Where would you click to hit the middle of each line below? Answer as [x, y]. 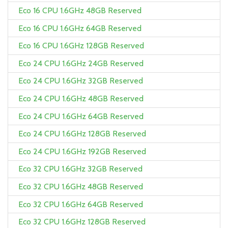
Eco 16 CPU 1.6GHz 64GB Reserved [80, 28]
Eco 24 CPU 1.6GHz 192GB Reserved [82, 151]
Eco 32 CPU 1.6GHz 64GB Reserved [81, 204]
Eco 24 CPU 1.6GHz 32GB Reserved [81, 81]
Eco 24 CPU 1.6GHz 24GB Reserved [81, 63]
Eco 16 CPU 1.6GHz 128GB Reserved [81, 46]
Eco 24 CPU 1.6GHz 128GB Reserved [82, 134]
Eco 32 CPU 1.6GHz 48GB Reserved [81, 187]
